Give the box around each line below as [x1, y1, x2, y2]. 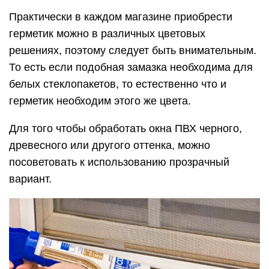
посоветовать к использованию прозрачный [9, 156, 229, 168]
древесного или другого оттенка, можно [9, 139, 210, 151]
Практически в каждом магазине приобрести [9, 10, 232, 23]
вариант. [9, 172, 52, 185]
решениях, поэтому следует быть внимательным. [9, 44, 256, 56]
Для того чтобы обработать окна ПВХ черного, [9, 122, 242, 134]
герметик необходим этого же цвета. [9, 94, 191, 107]
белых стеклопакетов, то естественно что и [9, 77, 226, 90]
